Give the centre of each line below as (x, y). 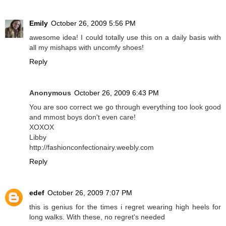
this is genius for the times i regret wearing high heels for (125, 207)
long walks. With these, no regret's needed (97, 217)
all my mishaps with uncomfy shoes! (87, 47)
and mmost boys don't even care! (82, 117)
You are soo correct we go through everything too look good (125, 107)
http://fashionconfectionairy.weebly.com (92, 147)
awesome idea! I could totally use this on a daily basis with (125, 37)
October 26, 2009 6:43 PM (117, 93)
